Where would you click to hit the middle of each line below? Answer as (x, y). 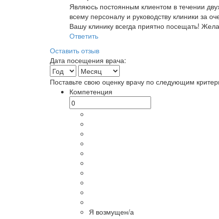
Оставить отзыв (75, 50)
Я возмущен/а (111, 212)
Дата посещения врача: (88, 60)
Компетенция (91, 91)
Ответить (84, 36)
